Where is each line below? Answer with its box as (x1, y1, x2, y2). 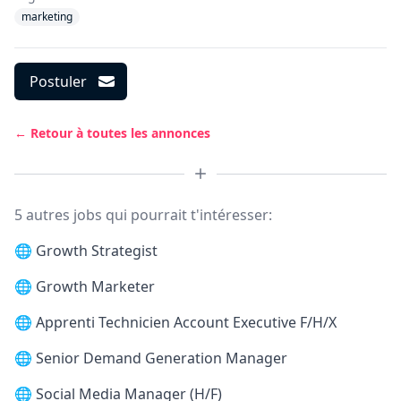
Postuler (30, 72, 87, 91)
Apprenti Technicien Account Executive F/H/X (36, 312, 337, 332)
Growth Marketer (36, 277, 155, 296)
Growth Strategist (36, 241, 158, 260)
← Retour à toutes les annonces (14, 124, 210, 141)
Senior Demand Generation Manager (36, 348, 287, 368)
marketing (21, 9, 73, 24)
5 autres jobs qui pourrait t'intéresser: (14, 205, 272, 225)
